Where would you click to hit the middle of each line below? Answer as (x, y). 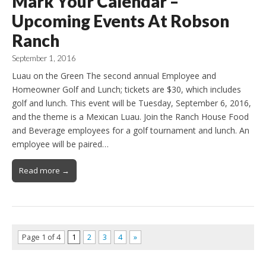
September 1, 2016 (44, 58)
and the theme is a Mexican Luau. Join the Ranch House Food (130, 117)
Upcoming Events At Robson (121, 20)
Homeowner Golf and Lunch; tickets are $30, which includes (126, 90)
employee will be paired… (60, 144)
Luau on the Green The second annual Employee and (114, 76)
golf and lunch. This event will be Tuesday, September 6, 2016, (132, 103)
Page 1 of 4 (41, 237)
